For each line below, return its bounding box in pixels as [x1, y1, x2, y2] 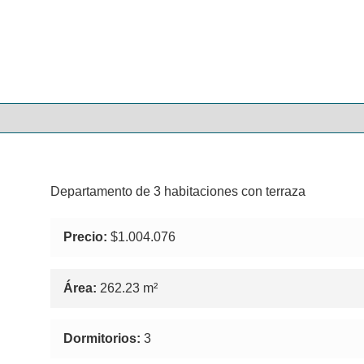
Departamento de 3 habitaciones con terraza [50, 184, 306, 199]
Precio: [63, 230, 108, 245]
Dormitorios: [63, 331, 141, 346]
